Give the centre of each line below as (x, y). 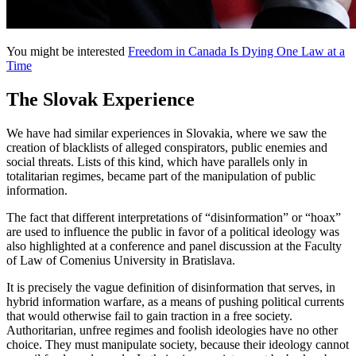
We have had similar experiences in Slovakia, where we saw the (166, 133)
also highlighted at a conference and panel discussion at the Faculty (174, 246)
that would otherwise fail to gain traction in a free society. (149, 315)
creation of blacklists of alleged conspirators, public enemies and (167, 147)
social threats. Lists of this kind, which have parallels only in (157, 161)
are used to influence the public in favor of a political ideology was (173, 231)
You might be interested (67, 51)
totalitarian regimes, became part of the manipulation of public (161, 176)
